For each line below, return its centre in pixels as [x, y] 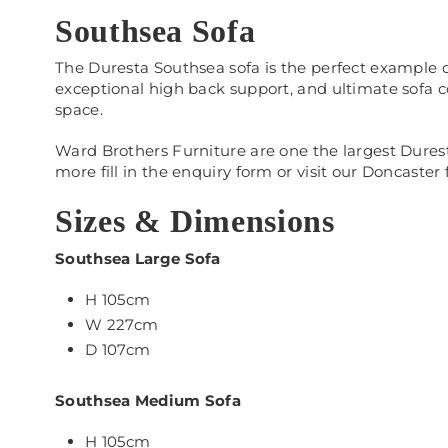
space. [79, 110]
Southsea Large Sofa [138, 258]
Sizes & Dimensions [195, 221]
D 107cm [118, 349]
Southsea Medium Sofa [148, 400]
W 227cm [122, 324]
